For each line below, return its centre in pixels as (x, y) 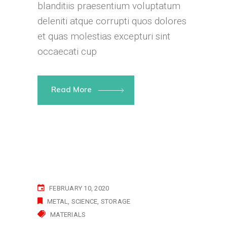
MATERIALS (68, 215)
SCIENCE (84, 202)
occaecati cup (67, 52)
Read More (72, 90)
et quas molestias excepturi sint (104, 36)
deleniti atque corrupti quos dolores (112, 21)
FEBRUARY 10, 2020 (79, 188)
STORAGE (116, 202)
